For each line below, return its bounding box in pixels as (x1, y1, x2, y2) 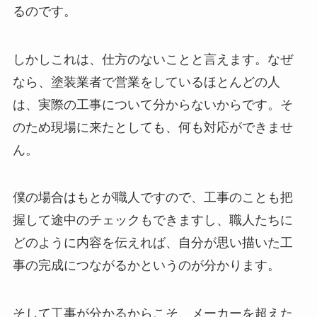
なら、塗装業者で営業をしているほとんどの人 (12, 74, 280, 89)
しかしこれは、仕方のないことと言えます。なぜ (12, 52, 293, 67)
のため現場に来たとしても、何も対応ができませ (12, 120, 293, 134)
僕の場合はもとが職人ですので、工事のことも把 (12, 190, 293, 205)
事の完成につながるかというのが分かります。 (12, 258, 280, 273)
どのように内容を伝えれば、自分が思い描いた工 (12, 236, 293, 250)
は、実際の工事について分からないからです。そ (12, 97, 293, 112)
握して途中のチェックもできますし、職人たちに (12, 213, 293, 228)
